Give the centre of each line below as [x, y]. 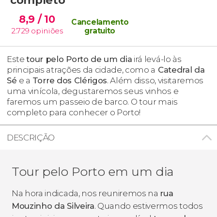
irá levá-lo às [157, 59]
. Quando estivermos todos [148, 206]
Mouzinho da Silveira [53, 206]
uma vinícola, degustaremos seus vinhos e [93, 91]
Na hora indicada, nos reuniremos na [86, 193]
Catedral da [180, 70]
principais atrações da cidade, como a [81, 70]
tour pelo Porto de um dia [79, 59]
